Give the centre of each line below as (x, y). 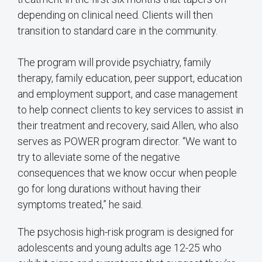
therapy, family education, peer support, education (130, 78)
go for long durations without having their (109, 188)
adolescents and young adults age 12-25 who (120, 247)
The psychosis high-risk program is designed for (126, 232)
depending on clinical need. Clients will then (115, 15)
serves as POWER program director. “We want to (127, 141)
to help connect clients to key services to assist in (130, 109)
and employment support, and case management (128, 94)
